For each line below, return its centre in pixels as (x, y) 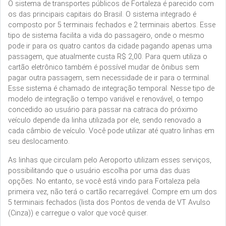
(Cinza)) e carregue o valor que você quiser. (78, 213)
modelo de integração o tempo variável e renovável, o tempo (106, 99)
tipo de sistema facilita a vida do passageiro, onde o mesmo (106, 35)
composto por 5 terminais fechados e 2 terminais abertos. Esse (112, 25)
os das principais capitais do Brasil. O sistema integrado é (102, 14)
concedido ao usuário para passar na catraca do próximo (103, 109)
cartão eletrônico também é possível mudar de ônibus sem (104, 67)
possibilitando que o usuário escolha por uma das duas (99, 171)
